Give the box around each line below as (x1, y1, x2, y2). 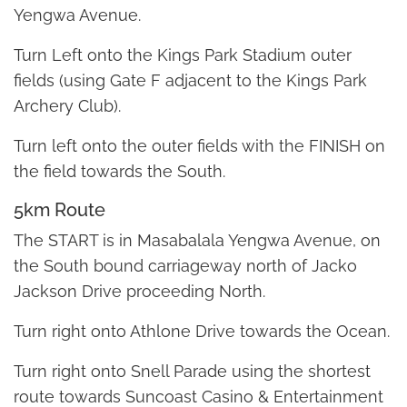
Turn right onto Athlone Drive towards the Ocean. (14, 322, 390, 342)
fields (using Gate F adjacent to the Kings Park (14, 71, 367, 91)
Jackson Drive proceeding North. (14, 282, 265, 302)
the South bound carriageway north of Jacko (14, 256, 357, 276)
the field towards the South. (14, 162, 225, 182)
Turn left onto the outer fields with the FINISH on (14, 136, 385, 156)
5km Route (14, 199, 105, 222)
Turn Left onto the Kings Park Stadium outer (14, 45, 352, 65)
